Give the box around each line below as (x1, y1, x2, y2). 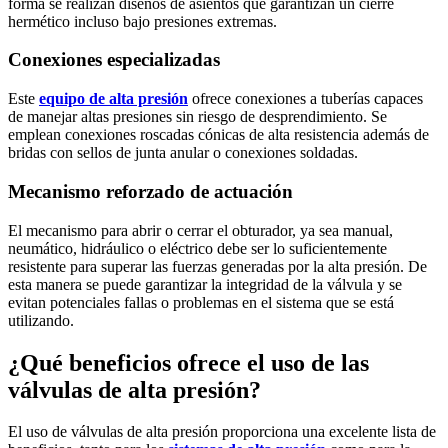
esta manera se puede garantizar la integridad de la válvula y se (8, 275, 402, 293)
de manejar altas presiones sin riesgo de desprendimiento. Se (8, 108, 387, 126)
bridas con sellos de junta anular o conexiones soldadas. (8, 144, 358, 162)
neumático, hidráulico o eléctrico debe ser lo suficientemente (8, 239, 387, 257)
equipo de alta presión (39, 90, 188, 108)
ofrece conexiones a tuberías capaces (188, 90, 423, 108)
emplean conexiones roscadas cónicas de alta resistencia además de (8, 126, 429, 144)
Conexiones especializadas (8, 49, 220, 71)
